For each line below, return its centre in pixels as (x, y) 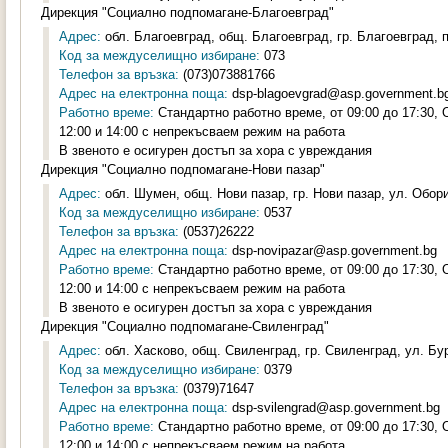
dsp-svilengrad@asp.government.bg (334, 407)
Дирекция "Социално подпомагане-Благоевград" (187, 12)
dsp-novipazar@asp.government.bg (332, 250)
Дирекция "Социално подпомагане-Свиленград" (185, 326)
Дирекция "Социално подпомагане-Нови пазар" (183, 169)
